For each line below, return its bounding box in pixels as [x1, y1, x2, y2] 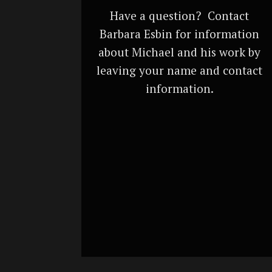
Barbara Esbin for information [100, 26, 260, 41]
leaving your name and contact [97, 63, 263, 78]
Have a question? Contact [110, 8, 250, 23]
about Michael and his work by [98, 44, 261, 59]
